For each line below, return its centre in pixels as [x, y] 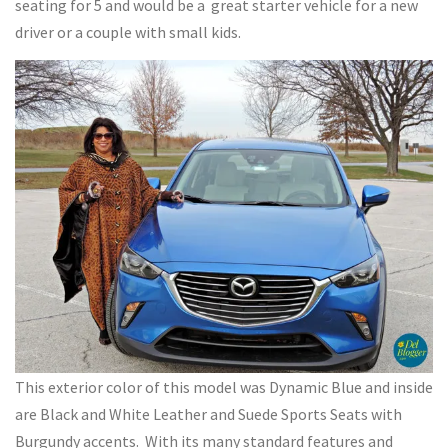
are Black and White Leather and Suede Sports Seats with [208, 414]
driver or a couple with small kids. [128, 32]
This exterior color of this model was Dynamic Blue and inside [224, 387]
